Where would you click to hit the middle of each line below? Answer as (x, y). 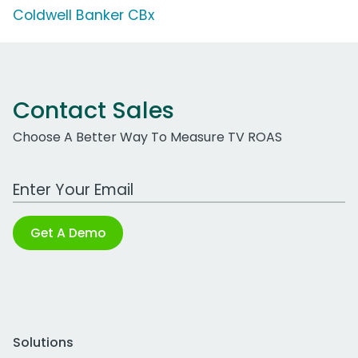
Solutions (43, 343)
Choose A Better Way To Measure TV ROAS (147, 137)
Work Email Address (74, 181)
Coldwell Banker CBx (84, 16)
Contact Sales (93, 111)
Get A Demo (68, 233)
